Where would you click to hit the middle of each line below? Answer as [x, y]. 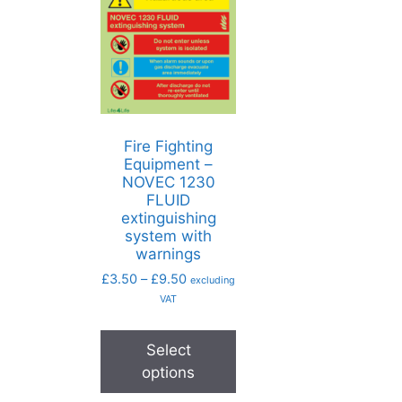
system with [169, 236]
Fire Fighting [169, 146]
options [169, 372]
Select [168, 350]
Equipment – [169, 164]
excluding [213, 280]
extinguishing [168, 218]
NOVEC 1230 [168, 182]
